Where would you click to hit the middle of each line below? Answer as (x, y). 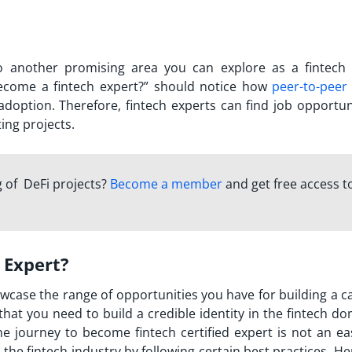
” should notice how (208, 87)
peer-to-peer (310, 87)
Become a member (166, 184)
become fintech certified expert (178, 333)
